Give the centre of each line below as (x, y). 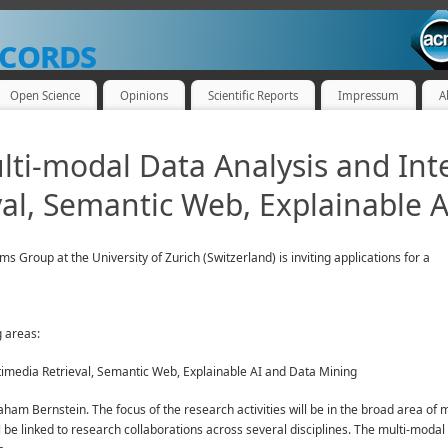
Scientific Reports (253, 95)
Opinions (143, 95)
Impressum (369, 95)
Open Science (44, 95)
